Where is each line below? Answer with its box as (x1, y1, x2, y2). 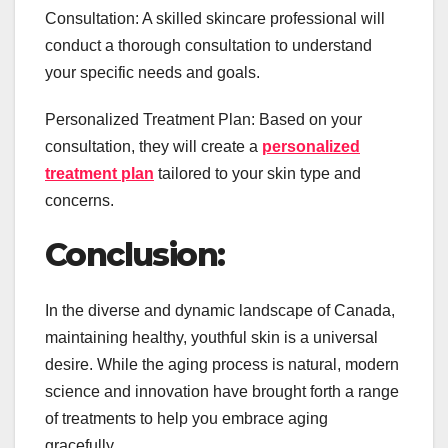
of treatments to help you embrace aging (45, 409, 328, 427)
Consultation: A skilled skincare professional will (45, 9, 385, 27)
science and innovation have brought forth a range (45, 382, 399, 400)
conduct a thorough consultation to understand (45, 36, 372, 54)
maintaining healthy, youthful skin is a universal (45, 328, 378, 346)
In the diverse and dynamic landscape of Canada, (45, 301, 395, 319)
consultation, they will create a (45, 137, 262, 155)
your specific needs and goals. (45, 63, 260, 81)
